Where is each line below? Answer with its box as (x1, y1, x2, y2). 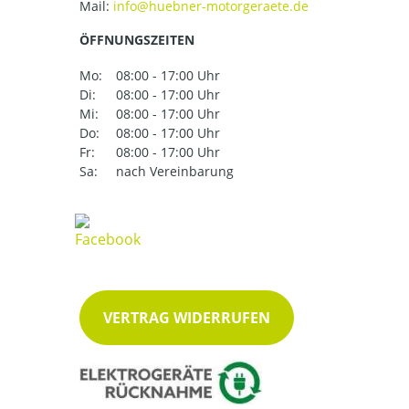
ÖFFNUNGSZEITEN (79, 31, 194, 49)
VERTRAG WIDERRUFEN (103, 308, 270, 329)
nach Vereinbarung (116, 163, 234, 181)
